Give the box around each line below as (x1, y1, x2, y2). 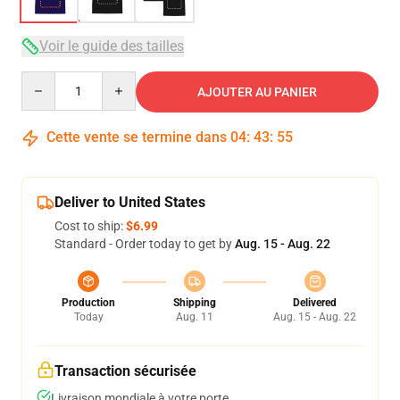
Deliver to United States (54, 194, 205, 211)
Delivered (293, 296, 337, 309)
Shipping (172, 296, 216, 309)
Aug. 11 (175, 311, 213, 323)
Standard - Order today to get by (54, 237, 235, 251)
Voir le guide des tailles (39, 37, 184, 54)
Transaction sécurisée (54, 362, 196, 379)
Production (62, 296, 115, 309)
